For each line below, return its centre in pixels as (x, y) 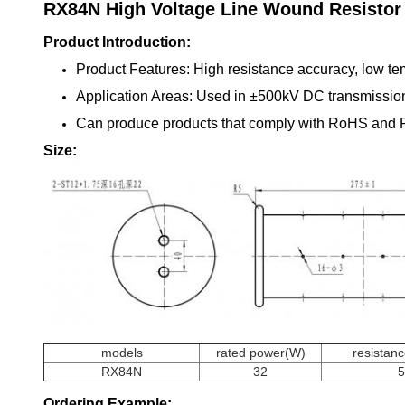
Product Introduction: (117, 42)
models (122, 353)
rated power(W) (260, 353)
